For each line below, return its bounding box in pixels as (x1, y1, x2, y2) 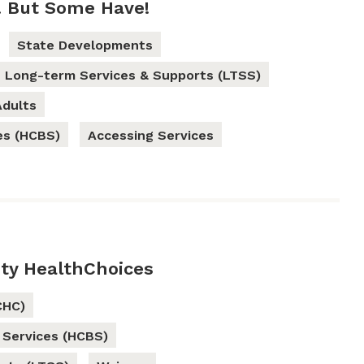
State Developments (16, 37, 153, 54)
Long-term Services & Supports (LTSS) (4, 67, 261, 84)
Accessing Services (87, 128, 214, 144)
